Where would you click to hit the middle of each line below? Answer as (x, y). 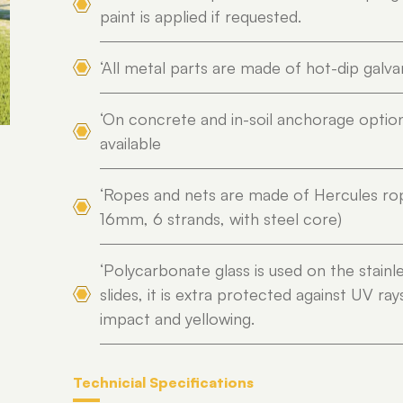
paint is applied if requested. (201, 16)
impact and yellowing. (177, 318)
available (130, 143)
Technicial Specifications (163, 382)
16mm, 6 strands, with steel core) (221, 218)
